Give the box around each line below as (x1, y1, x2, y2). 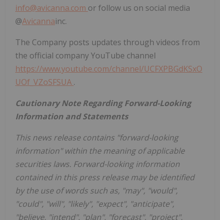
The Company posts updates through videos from (15, 36, 200, 48)
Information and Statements (15, 110, 128, 122)
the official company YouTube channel (15, 50, 156, 61)
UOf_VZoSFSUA (15, 76, 74, 87)
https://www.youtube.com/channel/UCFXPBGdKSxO (15, 63, 202, 74)
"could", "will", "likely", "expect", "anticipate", (15, 198, 174, 209)
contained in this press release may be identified (15, 171, 194, 183)
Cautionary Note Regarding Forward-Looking (15, 97, 191, 109)
